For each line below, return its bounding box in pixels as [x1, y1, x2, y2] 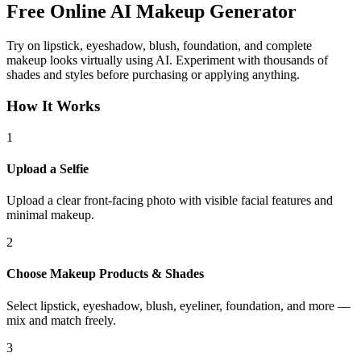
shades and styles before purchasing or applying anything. [6, 68, 300, 82]
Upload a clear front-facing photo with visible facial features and [6, 193, 333, 208]
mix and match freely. [6, 313, 116, 327]
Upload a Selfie [6, 161, 89, 176]
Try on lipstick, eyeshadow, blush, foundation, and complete [6, 39, 312, 53]
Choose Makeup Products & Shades [6, 267, 204, 281]
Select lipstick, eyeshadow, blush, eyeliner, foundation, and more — [6, 298, 351, 313]
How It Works [6, 97, 100, 114]
